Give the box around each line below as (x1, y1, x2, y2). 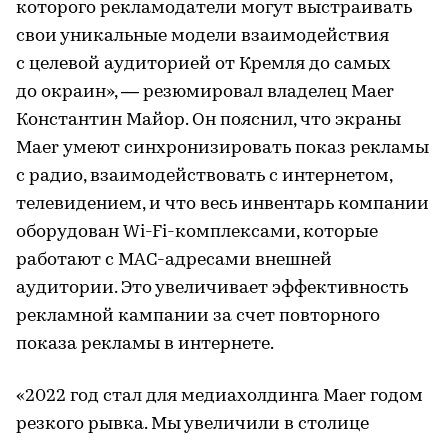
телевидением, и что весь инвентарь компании (16, 195, 429, 215)
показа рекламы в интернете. (16, 335, 274, 355)
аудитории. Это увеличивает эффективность (16, 279, 408, 299)
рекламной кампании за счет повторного (16, 307, 380, 327)
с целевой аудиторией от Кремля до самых (16, 55, 391, 75)
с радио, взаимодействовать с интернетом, (16, 167, 392, 187)
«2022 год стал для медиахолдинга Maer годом (16, 387, 423, 407)
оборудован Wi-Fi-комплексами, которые (16, 223, 378, 243)
